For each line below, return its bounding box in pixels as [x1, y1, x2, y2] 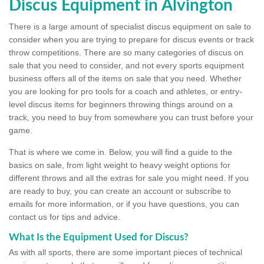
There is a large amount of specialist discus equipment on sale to [9, 22, 251, 32]
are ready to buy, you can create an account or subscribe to [9, 186, 231, 196]
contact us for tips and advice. [9, 212, 120, 222]
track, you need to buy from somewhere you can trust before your [9, 113, 253, 123]
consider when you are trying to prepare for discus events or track [9, 35, 254, 45]
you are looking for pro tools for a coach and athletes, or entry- [9, 87, 242, 97]
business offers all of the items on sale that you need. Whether [9, 74, 242, 84]
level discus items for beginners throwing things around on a [9, 100, 233, 110]
